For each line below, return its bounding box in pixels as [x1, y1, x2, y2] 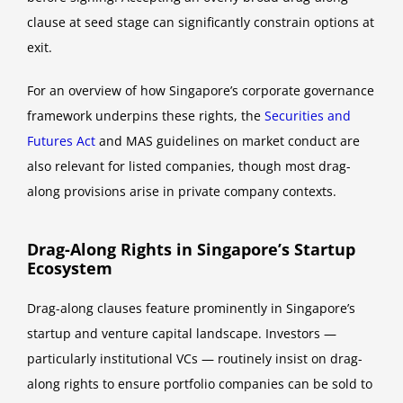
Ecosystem [27, 257, 112, 280]
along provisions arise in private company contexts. [27, 183, 336, 201]
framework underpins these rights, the [27, 107, 264, 125]
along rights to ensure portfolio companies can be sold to [27, 375, 372, 393]
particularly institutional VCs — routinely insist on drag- [27, 350, 363, 368]
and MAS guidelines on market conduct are [95, 132, 360, 150]
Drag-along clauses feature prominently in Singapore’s [27, 300, 355, 318]
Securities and [264, 107, 351, 125]
